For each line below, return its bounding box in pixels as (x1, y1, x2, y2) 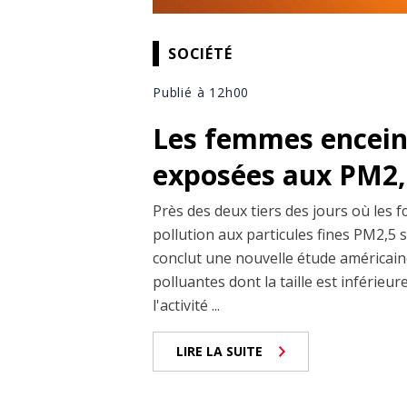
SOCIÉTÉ (168, 43, 233, 64)
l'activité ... (153, 295, 220, 316)
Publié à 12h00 (153, 84, 250, 102)
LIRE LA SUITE (176, 342, 263, 361)
